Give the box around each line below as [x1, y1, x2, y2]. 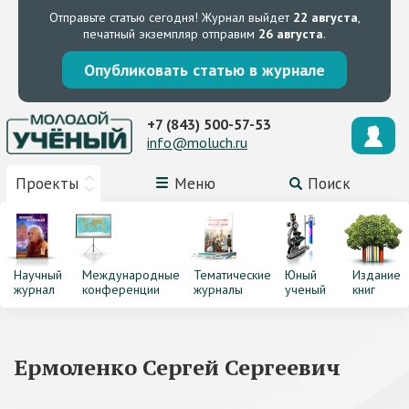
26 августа [258, 26, 323, 42]
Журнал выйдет [197, 9, 293, 26]
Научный [14, 267, 62, 283]
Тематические [193, 267, 271, 283]
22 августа [292, 9, 358, 26]
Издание [352, 267, 402, 283]
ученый [284, 281, 326, 298]
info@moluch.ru [147, 132, 247, 152]
